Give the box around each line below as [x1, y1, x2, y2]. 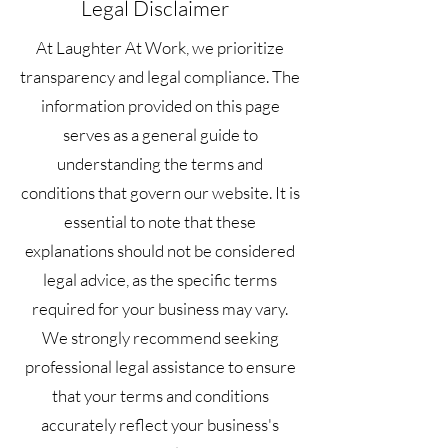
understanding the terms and [57, 153, 263, 174]
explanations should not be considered [25, 240, 295, 261]
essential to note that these [64, 211, 256, 232]
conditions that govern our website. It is [20, 182, 300, 203]
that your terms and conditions [51, 385, 269, 406]
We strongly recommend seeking [41, 327, 279, 348]
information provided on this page [40, 95, 280, 116]
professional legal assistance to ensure [24, 356, 296, 377]
